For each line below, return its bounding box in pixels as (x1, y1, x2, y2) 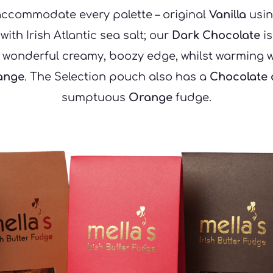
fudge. (172, 91, 211, 104)
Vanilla (209, 9, 246, 21)
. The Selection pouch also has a (24, 71, 210, 83)
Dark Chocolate (172, 29, 260, 42)
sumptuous (62, 91, 129, 104)
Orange (129, 91, 172, 104)
